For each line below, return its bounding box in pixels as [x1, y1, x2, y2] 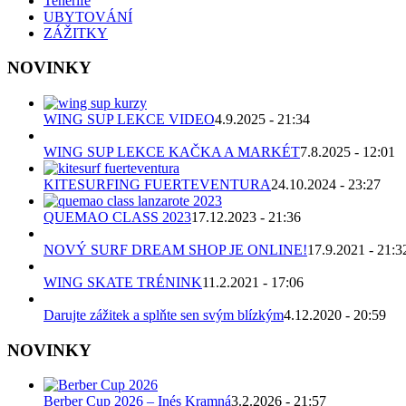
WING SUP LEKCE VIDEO [43, 111, 215, 128]
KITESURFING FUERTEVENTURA [43, 177, 271, 193]
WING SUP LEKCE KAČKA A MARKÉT [43, 144, 300, 160]
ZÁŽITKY [43, 24, 108, 41]
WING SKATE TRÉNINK [43, 275, 202, 291]
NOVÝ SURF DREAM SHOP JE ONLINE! [43, 242, 307, 258]
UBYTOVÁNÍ [43, 8, 132, 24]
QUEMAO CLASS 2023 [43, 209, 191, 226]
